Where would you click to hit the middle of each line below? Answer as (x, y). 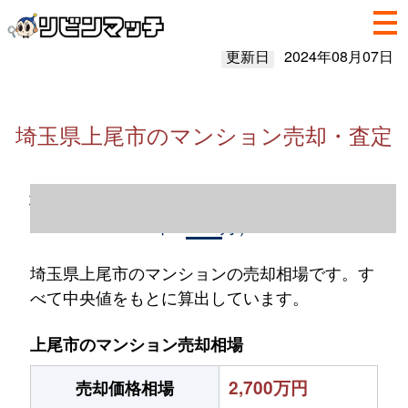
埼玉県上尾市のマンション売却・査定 (204, 134)
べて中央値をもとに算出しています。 (169, 297)
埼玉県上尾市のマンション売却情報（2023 (204, 198)
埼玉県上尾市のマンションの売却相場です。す (202, 272)
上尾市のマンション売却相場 (137, 344)
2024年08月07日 (338, 56)
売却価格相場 (125, 388)
